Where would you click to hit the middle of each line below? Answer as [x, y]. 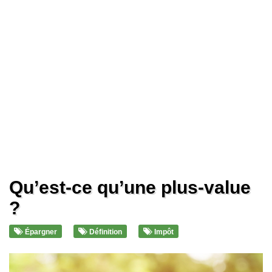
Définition [105, 232]
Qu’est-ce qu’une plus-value [130, 187]
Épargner [40, 232]
